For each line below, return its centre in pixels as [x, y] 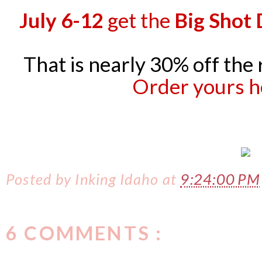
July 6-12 [61, 20]
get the [139, 20]
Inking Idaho [119, 179]
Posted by [41, 179]
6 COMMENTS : [85, 233]
